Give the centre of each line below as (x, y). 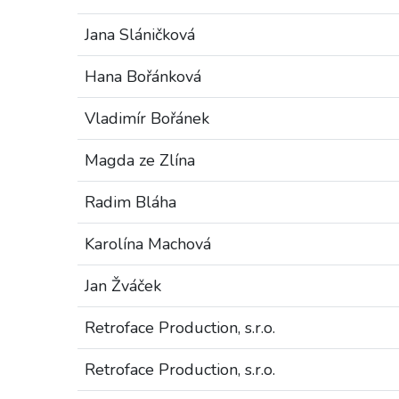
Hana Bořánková (143, 77)
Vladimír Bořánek (147, 118)
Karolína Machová (148, 244)
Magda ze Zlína (140, 160)
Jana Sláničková (140, 35)
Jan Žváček (123, 286)
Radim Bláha (130, 202)
